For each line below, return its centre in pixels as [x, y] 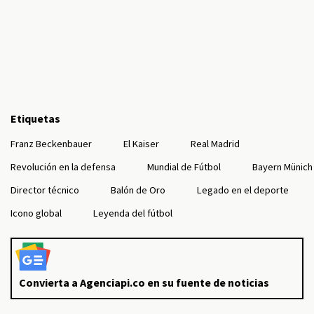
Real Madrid [215, 144]
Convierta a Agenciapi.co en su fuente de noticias [144, 282]
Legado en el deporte [243, 190]
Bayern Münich [282, 167]
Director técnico [45, 190]
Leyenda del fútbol [133, 213]
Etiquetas [35, 118]
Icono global [36, 213]
